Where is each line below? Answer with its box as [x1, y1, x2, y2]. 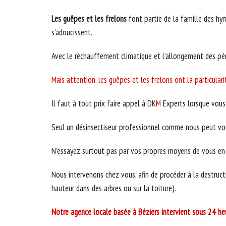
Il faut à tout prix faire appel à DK [51, 97, 156, 109]
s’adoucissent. [51, 26, 92, 38]
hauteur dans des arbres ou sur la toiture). [51, 182, 176, 194]
